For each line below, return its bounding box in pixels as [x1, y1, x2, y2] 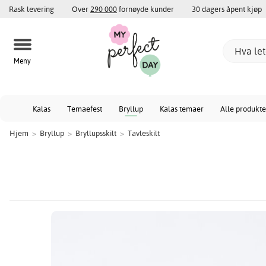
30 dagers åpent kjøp [192, 4, 262, 14]
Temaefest [67, 104, 102, 113]
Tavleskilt [128, 128, 160, 138]
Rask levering [9, 4, 54, 14]
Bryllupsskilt [75, 128, 116, 138]
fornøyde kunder [117, 4, 174, 14]
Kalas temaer [160, 104, 204, 113]
